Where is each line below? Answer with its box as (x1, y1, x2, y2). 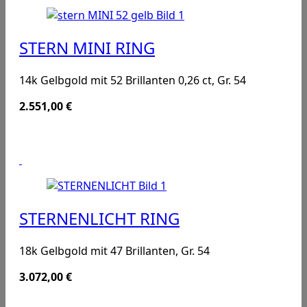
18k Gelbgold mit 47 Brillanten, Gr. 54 (19, 243, 210, 259)
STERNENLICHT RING (19, 207, 180, 230)
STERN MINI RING (19, 36, 155, 60)
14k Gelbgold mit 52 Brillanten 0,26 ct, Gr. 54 (19, 73, 246, 88)
